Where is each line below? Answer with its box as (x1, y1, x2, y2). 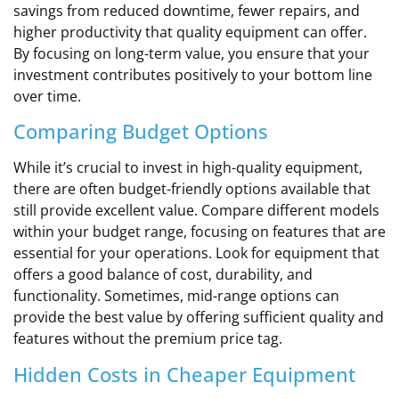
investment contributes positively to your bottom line (13, 64, 372, 85)
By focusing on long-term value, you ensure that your (13, 43, 370, 63)
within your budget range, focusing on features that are (13, 222, 386, 242)
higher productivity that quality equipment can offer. (13, 21, 367, 42)
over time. (13, 85, 81, 106)
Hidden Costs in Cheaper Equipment (13, 360, 355, 387)
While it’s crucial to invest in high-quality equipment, (13, 158, 362, 178)
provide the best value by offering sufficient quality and (13, 307, 384, 328)
